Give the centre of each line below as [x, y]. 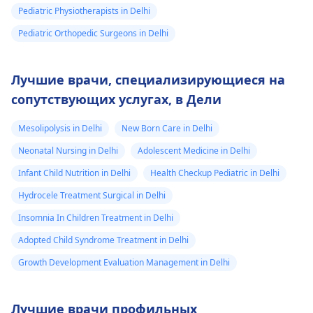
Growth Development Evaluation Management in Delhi [124, 262]
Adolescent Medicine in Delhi [194, 151]
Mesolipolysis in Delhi [60, 128]
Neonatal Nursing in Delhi [68, 151]
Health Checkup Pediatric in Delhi [215, 173]
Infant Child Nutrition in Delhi [74, 173]
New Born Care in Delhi [167, 128]
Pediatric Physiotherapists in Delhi [84, 11]
